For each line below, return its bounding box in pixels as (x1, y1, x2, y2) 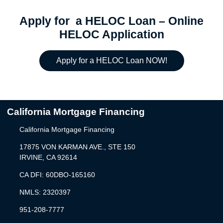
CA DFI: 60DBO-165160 (19, 171, 95, 179)
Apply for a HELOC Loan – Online (19, 14, 204, 27)
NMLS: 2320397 (19, 188, 71, 197)
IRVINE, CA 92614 (19, 153, 77, 162)
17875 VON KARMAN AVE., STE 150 (19, 143, 135, 151)
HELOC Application (59, 28, 164, 41)
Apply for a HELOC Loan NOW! (56, 56, 167, 65)
